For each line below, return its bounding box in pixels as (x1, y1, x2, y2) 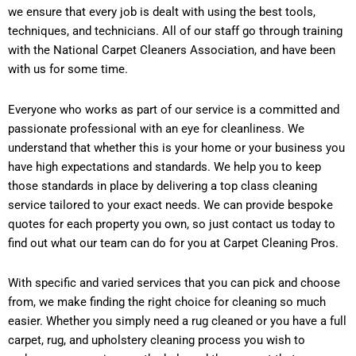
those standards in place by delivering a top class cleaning (8, 178, 317, 193)
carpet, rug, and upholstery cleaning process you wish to (8, 332, 305, 347)
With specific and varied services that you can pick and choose (8, 275, 340, 290)
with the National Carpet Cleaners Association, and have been (8, 43, 335, 58)
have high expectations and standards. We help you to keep (8, 159, 321, 174)
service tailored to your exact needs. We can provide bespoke (8, 197, 333, 212)
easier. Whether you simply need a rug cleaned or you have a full (8, 313, 346, 328)
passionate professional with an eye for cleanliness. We (8, 121, 304, 136)
